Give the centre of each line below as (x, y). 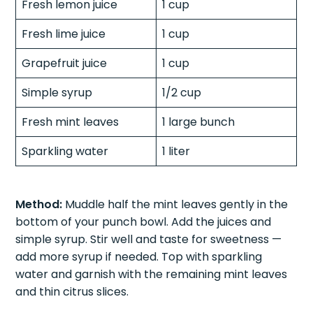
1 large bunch (199, 122)
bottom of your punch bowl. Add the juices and (144, 221)
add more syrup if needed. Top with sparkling (139, 256)
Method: (39, 204)
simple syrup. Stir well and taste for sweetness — (149, 239)
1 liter (176, 151)
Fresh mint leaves (71, 122)
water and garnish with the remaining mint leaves (152, 274)
